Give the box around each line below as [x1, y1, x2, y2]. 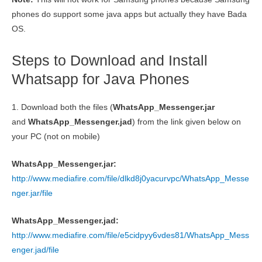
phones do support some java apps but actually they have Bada [12, 10, 247, 19]
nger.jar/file [12, 189, 53, 198]
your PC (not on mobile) [12, 132, 100, 142]
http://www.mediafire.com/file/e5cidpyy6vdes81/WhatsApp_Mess [12, 231, 249, 240]
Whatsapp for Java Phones [12, 71, 189, 88]
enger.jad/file [12, 246, 59, 255]
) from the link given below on [132, 118, 241, 127]
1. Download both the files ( [12, 103, 113, 112]
